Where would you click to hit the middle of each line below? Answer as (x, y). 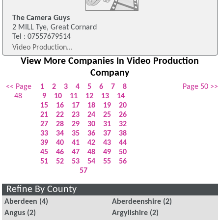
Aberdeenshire (137, 202)
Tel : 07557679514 (41, 37)
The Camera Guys (41, 18)
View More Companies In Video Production (110, 61)
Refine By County (42, 189)
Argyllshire (130, 213)
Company (110, 73)
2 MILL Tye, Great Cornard (54, 28)
